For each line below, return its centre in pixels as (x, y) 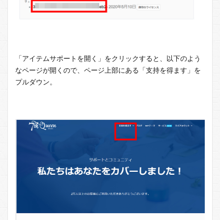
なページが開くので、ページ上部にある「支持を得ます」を (108, 70)
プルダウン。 (36, 82)
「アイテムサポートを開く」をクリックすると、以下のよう (108, 58)
